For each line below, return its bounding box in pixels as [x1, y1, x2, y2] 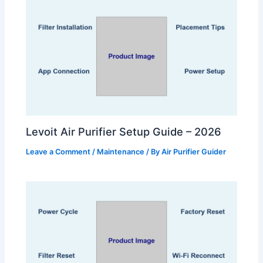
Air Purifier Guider [161, 147, 227, 157]
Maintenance [97, 147, 145, 157]
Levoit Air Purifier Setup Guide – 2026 [26, 125, 222, 139]
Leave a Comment [26, 147, 91, 157]
